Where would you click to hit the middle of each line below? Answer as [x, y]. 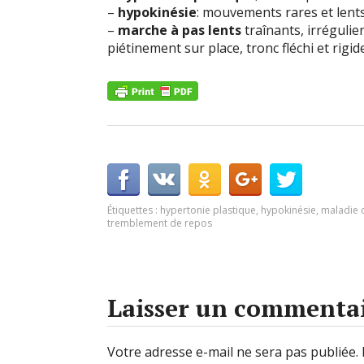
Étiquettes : [134, 210]
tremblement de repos [160, 223]
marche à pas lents [180, 30]
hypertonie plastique [208, 210]
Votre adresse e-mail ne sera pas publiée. [233, 352]
